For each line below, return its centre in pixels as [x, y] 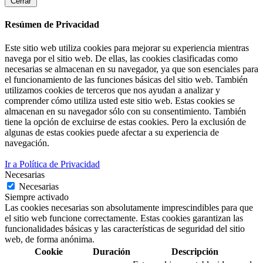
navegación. [27, 143]
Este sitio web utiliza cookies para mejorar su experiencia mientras [127, 48]
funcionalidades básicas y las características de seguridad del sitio [125, 228]
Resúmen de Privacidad [52, 25]
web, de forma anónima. [50, 239]
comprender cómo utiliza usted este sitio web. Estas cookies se [120, 100]
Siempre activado [37, 197]
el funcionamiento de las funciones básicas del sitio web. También [126, 79]
